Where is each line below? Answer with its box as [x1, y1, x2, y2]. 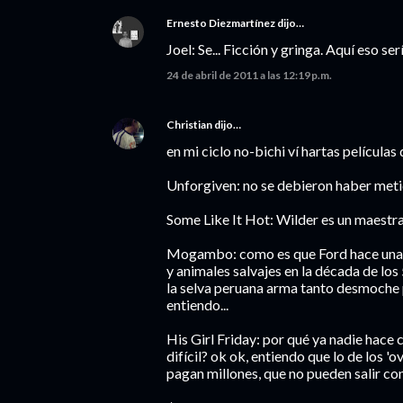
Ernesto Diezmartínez [166, 16, 275, 30]
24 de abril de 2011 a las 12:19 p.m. [166, 68, 332, 82]
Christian [166, 118, 212, 131]
